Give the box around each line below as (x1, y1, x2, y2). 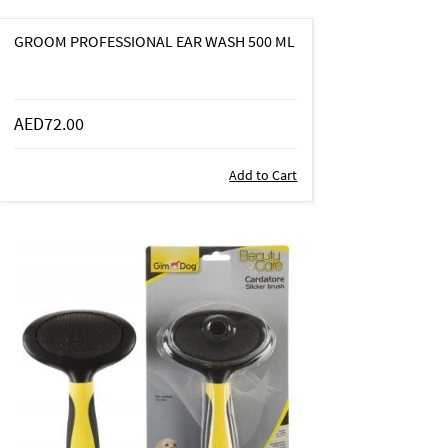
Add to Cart (229, 165, 298, 184)
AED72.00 (14, 111, 85, 135)
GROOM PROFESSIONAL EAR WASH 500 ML (14, 30, 296, 51)
